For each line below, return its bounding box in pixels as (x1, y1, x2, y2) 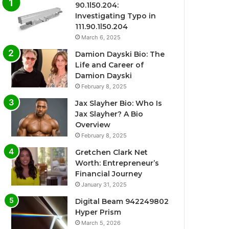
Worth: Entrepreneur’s (75, 158, 159, 168)
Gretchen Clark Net (75, 148, 148, 157)
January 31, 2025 (81, 181, 127, 189)
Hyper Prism (75, 208, 122, 217)
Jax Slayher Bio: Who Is (75, 99, 163, 108)
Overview (75, 120, 111, 130)
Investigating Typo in (75, 11, 156, 21)
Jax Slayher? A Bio (75, 109, 144, 119)
